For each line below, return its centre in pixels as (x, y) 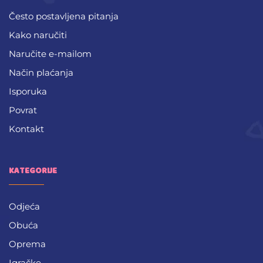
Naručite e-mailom (50, 53)
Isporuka (28, 91)
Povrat (23, 110)
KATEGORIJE (33, 171)
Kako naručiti (38, 35)
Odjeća (24, 206)
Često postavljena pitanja (64, 16)
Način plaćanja (41, 72)
